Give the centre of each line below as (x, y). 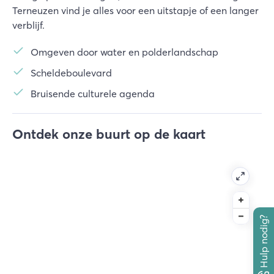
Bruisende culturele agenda (93, 94)
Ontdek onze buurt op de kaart (109, 134)
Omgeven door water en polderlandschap (124, 52)
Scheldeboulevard (71, 73)
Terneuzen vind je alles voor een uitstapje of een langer (135, 10)
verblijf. (28, 25)
